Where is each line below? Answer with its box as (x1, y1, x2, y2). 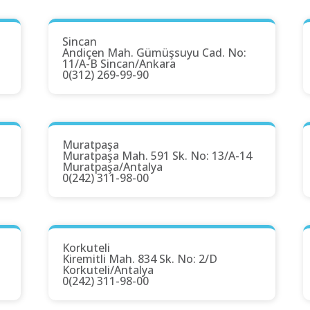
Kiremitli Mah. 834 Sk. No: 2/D (62, 251, 217, 267)
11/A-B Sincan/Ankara (62, 56, 176, 72)
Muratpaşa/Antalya (62, 159, 163, 175)
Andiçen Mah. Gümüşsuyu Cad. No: (62, 45, 246, 61)
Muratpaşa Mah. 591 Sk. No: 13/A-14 (62, 148, 252, 164)
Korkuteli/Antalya (62, 262, 154, 278)
